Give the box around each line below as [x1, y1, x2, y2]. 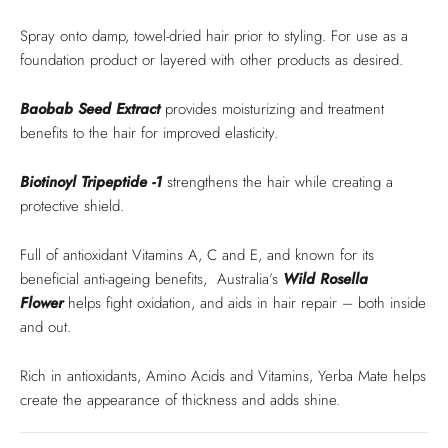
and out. [20, 315, 71, 338]
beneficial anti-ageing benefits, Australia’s [20, 267, 278, 290]
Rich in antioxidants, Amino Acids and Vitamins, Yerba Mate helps [20, 364, 426, 387]
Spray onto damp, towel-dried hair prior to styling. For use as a [20, 24, 408, 47]
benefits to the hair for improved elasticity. [20, 121, 278, 144]
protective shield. [20, 194, 124, 217]
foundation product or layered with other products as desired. [20, 48, 403, 71]
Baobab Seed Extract [20, 97, 160, 120]
